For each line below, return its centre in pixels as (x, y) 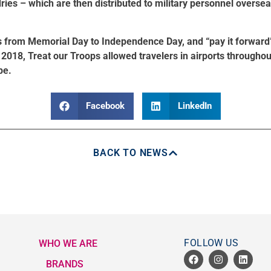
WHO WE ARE (68, 243)
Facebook (105, 106)
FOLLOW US (211, 243)
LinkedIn (194, 106)
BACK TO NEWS (131, 152)
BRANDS (64, 264)
